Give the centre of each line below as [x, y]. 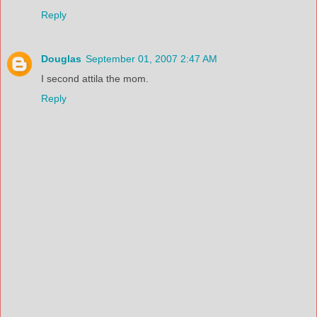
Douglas [61, 58]
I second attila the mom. [95, 78]
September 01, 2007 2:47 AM [151, 58]
